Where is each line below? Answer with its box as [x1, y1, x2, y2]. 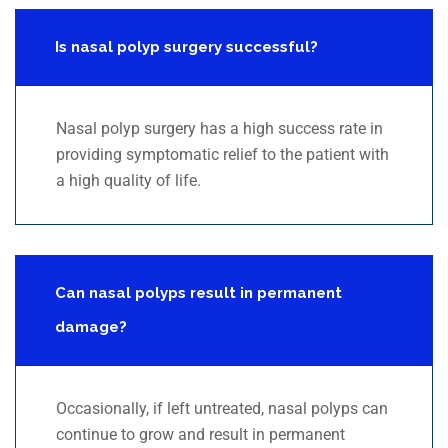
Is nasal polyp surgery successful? [55, 38, 318, 57]
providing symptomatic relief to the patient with [56, 145, 389, 165]
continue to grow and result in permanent [56, 425, 345, 445]
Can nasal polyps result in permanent [55, 284, 342, 303]
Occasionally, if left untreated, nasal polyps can [56, 399, 388, 419]
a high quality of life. [56, 171, 201, 191]
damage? [55, 318, 127, 337]
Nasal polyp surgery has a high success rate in [56, 119, 383, 139]
